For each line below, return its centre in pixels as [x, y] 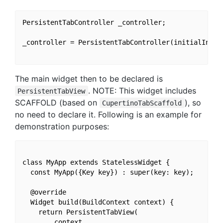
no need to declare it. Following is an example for [108, 114]
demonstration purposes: [62, 126]
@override [44, 192]
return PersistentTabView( [80, 212]
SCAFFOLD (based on [57, 102]
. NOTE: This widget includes [142, 90]
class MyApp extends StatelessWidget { [96, 163]
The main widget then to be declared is [89, 78]
